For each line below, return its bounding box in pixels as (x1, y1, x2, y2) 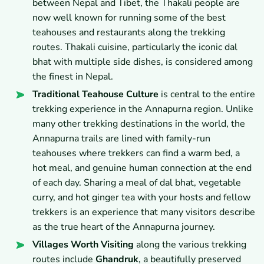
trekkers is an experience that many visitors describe (32, 206, 255, 219)
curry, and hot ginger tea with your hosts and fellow (32, 191, 250, 204)
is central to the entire (159, 88, 255, 101)
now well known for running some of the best (32, 11, 226, 25)
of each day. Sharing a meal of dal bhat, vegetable (32, 176, 241, 190)
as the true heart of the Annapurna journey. (32, 220, 215, 234)
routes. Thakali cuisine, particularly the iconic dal (32, 41, 237, 54)
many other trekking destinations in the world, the (32, 117, 245, 131)
